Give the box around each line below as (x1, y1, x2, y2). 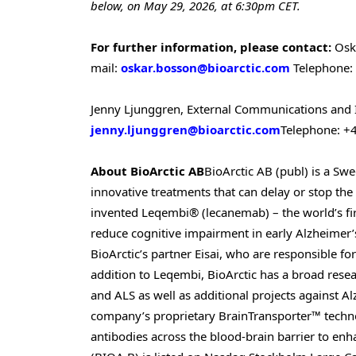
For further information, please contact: (91, 38, 331, 55)
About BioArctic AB (91, 163, 204, 180)
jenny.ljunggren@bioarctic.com (91, 122, 281, 138)
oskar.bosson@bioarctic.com (121, 59, 290, 75)
